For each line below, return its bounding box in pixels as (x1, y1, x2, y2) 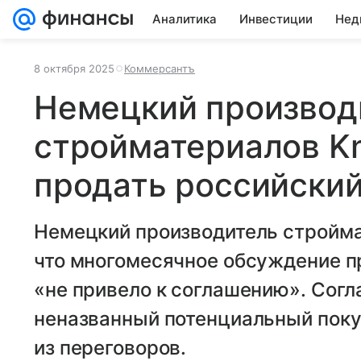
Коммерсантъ (124, 62, 195, 75)
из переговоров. (34, 336, 187, 359)
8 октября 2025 (34, 62, 114, 75)
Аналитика (152, 11, 217, 27)
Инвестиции (239, 11, 313, 27)
